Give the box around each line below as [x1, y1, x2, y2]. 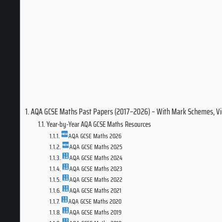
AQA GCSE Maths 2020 [68, 196, 122, 207]
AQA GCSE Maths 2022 [69, 174, 123, 185]
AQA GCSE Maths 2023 [69, 163, 123, 174]
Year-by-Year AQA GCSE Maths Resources [46, 118, 151, 130]
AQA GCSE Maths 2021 [69, 185, 122, 196]
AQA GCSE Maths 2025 [69, 141, 123, 152]
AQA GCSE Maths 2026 [68, 130, 122, 141]
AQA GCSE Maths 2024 [69, 152, 123, 163]
